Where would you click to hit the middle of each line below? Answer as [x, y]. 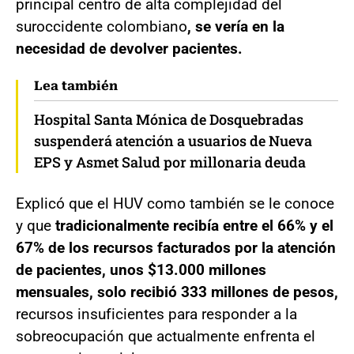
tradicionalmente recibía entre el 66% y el [192, 225]
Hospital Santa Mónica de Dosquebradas [169, 119]
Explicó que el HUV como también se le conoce [175, 203]
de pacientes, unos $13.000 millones [141, 269]
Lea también [76, 85]
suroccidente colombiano [102, 26]
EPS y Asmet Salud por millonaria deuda [170, 162]
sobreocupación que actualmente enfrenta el [166, 336]
